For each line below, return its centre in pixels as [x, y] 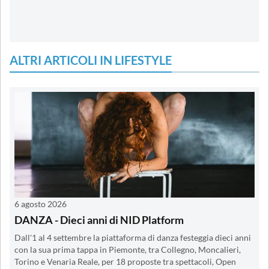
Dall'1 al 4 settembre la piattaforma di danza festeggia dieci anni [133, 237]
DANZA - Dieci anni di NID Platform [99, 219]
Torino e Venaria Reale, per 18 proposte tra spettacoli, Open [125, 261]
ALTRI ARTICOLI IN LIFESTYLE [91, 60]
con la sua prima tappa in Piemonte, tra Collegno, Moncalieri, [128, 249]
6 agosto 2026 [41, 204]
